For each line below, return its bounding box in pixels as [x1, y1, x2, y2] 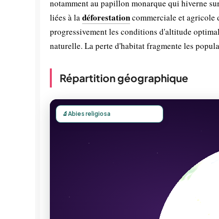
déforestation [82, 11, 130, 23]
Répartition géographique [60, 71, 188, 85]
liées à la [50, 12, 82, 23]
